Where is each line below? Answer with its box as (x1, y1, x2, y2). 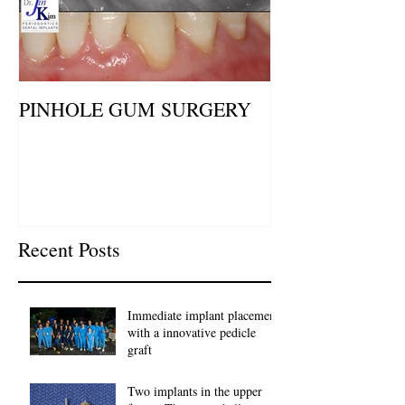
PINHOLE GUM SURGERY (19, 95, 251, 122)
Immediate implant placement (127, 306, 279, 325)
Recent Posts (18, 236, 120, 263)
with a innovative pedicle (127, 324, 256, 342)
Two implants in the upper (127, 382, 262, 400)
